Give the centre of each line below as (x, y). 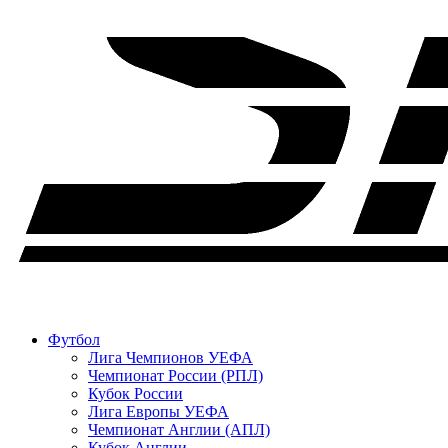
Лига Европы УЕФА (158, 411)
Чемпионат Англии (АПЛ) (179, 429)
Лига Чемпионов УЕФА (170, 357)
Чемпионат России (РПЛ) (175, 375)
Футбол (74, 339)
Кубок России (135, 393)
